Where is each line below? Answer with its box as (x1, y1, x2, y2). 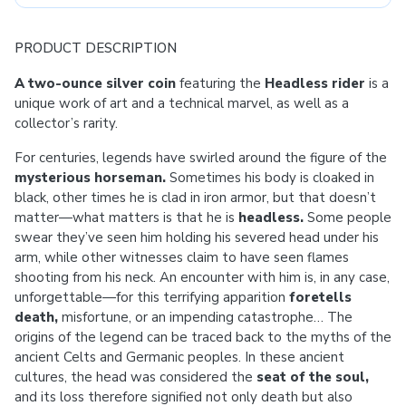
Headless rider (265, 74, 365, 92)
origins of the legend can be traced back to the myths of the (14, 328, 391, 346)
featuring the (176, 74, 265, 92)
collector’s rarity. (14, 114, 118, 132)
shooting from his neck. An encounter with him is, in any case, (14, 268, 390, 286)
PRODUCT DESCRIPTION (14, 39, 177, 57)
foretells (289, 288, 352, 306)
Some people (304, 208, 391, 227)
